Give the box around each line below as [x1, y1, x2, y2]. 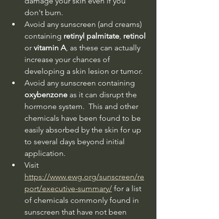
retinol [123, 31, 146, 41]
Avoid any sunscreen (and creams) [24, 20, 144, 29]
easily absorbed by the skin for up [24, 125, 143, 135]
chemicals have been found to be [24, 113, 143, 123]
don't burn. [24, 8, 63, 18]
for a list [112, 184, 143, 194]
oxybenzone [24, 90, 69, 100]
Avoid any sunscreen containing [24, 78, 137, 88]
